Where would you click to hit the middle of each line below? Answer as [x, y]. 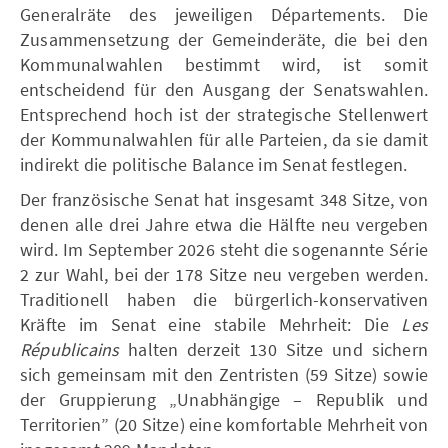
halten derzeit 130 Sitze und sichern [273, 349]
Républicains [70, 349]
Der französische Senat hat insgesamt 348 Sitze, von [224, 199]
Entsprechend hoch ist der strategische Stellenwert [224, 114]
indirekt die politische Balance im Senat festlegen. [214, 164]
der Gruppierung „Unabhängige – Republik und [224, 399]
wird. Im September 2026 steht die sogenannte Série [224, 249]
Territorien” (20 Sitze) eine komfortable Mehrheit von [224, 424]
